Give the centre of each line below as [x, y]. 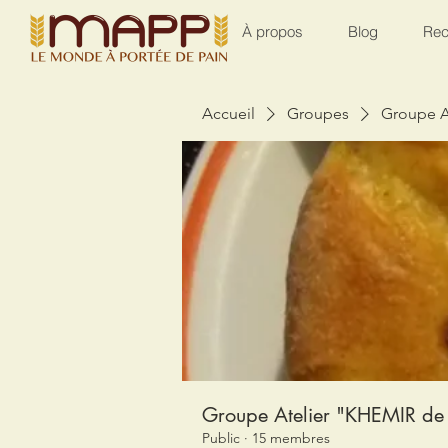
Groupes [318, 113]
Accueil [228, 113]
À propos [272, 31]
